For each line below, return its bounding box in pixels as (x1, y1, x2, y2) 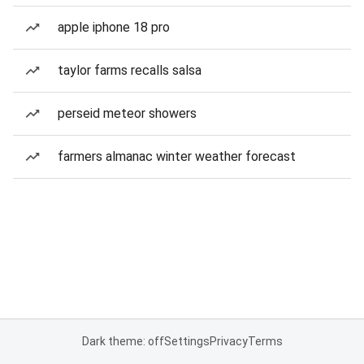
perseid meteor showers (58, 106, 197, 121)
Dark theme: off (81, 335, 164, 348)
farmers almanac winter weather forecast (58, 149, 296, 164)
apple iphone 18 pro (58, 19, 170, 35)
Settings (163, 335, 210, 348)
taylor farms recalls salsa (58, 63, 201, 78)
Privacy (209, 335, 248, 348)
